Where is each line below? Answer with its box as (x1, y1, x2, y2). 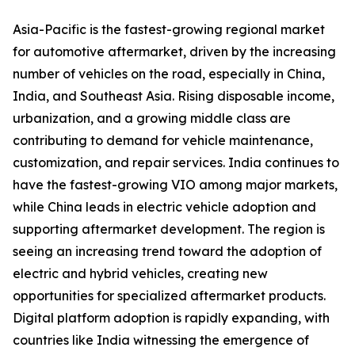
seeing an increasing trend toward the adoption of (13, 243, 322, 260)
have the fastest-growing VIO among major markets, (13, 177, 338, 193)
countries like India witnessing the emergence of (13, 332, 309, 349)
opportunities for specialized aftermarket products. (13, 288, 326, 304)
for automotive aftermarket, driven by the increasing (13, 44, 336, 60)
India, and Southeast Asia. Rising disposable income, (13, 88, 334, 105)
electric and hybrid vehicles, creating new (13, 265, 268, 282)
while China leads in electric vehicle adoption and (13, 199, 316, 216)
